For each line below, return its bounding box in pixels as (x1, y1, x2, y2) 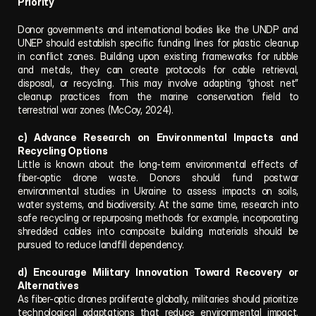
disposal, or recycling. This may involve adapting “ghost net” (18, 77, 298, 89)
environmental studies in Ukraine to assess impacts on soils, (18, 185, 298, 197)
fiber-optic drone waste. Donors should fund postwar (18, 171, 298, 183)
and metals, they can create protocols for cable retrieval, (18, 63, 298, 75)
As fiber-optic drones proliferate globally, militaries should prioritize (18, 293, 298, 305)
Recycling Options (18, 145, 108, 157)
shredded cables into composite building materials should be (18, 225, 298, 237)
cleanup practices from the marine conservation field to (18, 90, 298, 102)
